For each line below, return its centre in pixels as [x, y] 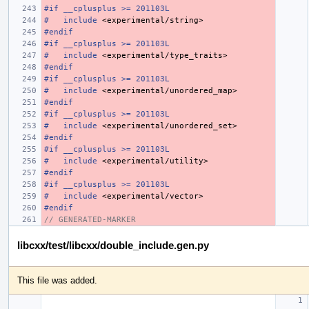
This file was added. [57, 280]
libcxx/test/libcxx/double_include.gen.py [113, 245]
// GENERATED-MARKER [90, 219]
